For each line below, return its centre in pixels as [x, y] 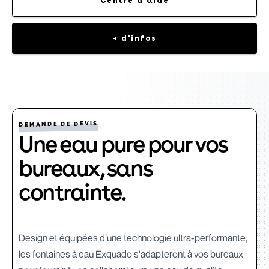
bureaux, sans [85, 167]
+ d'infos [134, 38]
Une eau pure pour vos [123, 143]
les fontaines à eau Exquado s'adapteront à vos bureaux [131, 254]
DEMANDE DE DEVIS [59, 124]
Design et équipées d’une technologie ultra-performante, [133, 237]
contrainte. [72, 191]
